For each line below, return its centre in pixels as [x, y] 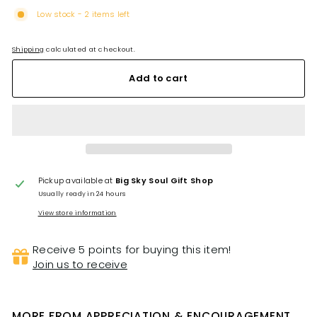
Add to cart [158, 78]
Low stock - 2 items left [83, 14]
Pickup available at [77, 180]
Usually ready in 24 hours [82, 194]
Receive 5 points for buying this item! [132, 249]
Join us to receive [80, 264]
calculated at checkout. [90, 49]
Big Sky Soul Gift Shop [165, 180]
